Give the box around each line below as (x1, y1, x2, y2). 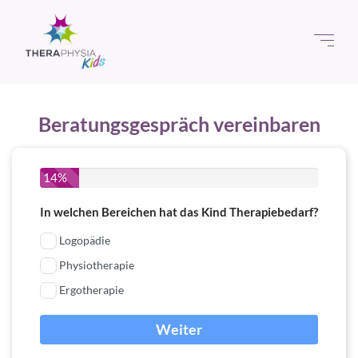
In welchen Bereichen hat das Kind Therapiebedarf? (40, 205, 318, 219)
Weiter (156, 320, 202, 338)
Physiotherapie (59, 258, 134, 272)
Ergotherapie (59, 283, 124, 296)
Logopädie (59, 233, 110, 247)
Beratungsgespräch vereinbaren (38, 112, 320, 136)
